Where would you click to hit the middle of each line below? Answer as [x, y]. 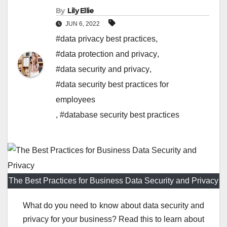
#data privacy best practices [106, 39]
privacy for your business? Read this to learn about [113, 219]
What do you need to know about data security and [113, 206]
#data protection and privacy [106, 54]
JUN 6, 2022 [83, 24]
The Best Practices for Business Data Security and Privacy [113, 181]
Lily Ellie [81, 11]
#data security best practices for [112, 85]
